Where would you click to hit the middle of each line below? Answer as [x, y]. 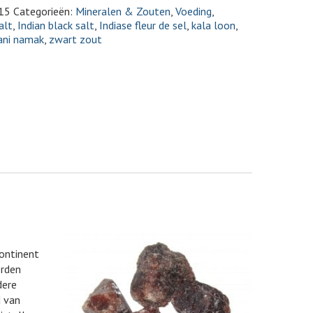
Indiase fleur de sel [143, 25]
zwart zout [75, 39]
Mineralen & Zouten [123, 11]
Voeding [194, 11]
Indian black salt [56, 25]
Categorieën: [44, 11]
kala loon [213, 25]
